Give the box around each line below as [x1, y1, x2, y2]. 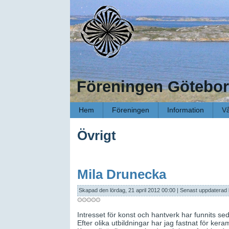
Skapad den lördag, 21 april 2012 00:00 [78, 187, 175, 193]
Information [167, 106, 204, 114]
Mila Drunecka [77, 167, 166, 182]
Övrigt [77, 128, 116, 143]
